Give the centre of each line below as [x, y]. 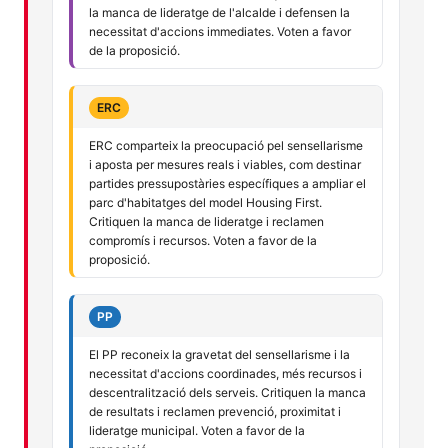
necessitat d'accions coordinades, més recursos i [225, 373]
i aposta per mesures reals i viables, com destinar [225, 164]
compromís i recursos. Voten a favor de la [203, 240]
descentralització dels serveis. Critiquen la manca [227, 392]
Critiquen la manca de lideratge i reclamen [206, 221]
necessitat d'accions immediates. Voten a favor [220, 31]
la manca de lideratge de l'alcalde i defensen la [219, 12]
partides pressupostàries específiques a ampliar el [227, 183]
